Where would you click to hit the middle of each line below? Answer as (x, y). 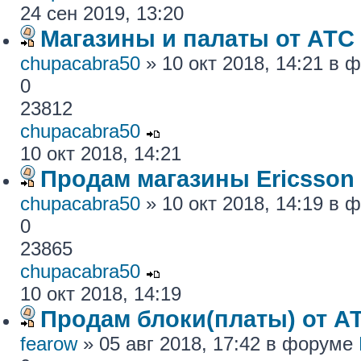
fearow (49, 344)
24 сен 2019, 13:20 (102, 13)
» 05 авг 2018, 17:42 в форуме (218, 344)
